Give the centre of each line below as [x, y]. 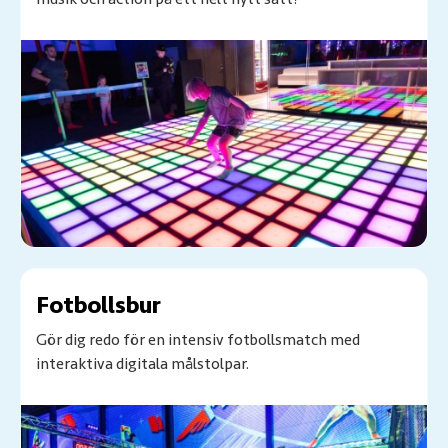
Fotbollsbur [98, 306]
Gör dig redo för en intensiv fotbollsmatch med [198, 340]
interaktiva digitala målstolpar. [142, 364]
